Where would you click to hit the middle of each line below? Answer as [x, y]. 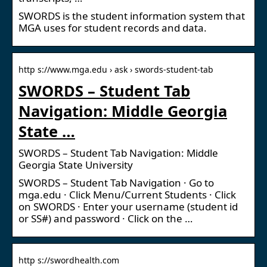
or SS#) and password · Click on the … [105, 218]
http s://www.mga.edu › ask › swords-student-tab [116, 69]
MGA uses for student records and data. [113, 27]
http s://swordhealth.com [69, 260]
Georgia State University [76, 164]
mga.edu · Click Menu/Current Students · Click [127, 194]
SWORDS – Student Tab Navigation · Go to [116, 182]
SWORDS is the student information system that [132, 15]
